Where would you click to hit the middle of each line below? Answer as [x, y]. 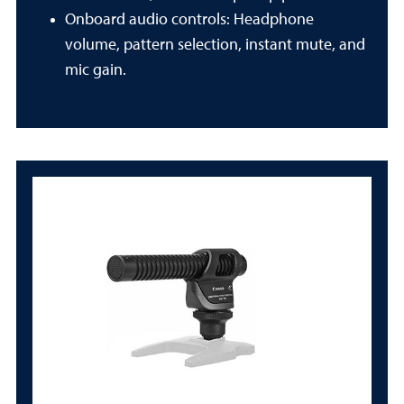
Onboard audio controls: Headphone [189, 20]
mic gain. [96, 70]
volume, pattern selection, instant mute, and [215, 45]
